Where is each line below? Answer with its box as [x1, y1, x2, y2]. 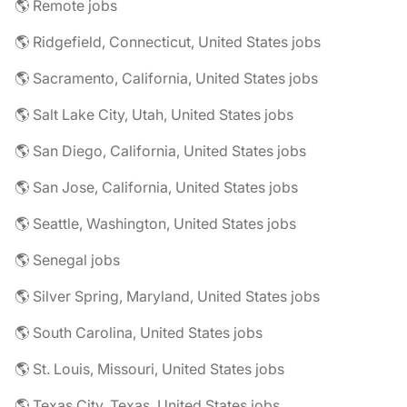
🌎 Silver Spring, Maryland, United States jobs [15, 287, 320, 305]
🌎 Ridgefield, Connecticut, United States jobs [15, 33, 321, 51]
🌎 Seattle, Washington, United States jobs [15, 214, 296, 233]
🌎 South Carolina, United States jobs [15, 323, 263, 342]
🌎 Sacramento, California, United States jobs [15, 69, 318, 87]
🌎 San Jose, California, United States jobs [15, 178, 298, 196]
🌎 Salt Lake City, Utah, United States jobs [15, 105, 293, 124]
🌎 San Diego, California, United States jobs [15, 142, 306, 160]
